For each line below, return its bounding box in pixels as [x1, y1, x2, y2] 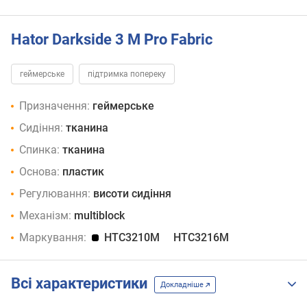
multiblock [74, 208, 125, 222]
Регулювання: [19, 186, 90, 200]
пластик [62, 164, 104, 178]
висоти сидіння [93, 186, 171, 200]
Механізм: [19, 208, 71, 222]
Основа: [19, 164, 60, 178]
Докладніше [160, 280, 206, 290]
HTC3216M [173, 230, 229, 244]
